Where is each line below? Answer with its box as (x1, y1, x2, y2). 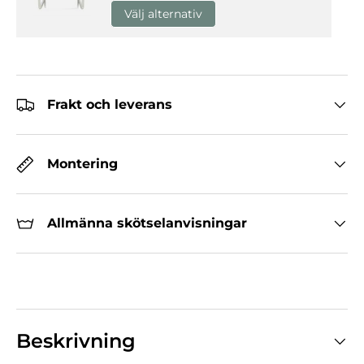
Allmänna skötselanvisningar (47, 215, 247, 232)
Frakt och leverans (47, 97, 172, 113)
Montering (47, 156, 118, 172)
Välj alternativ (124, 6, 202, 22)
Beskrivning (16, 328, 136, 353)
